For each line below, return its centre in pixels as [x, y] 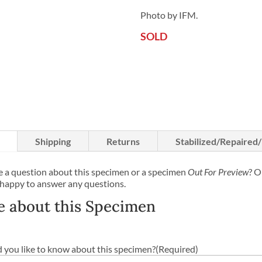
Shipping [53, 142]
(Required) [177, 249]
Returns [123, 142]
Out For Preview [218, 172]
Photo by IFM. [169, 15]
